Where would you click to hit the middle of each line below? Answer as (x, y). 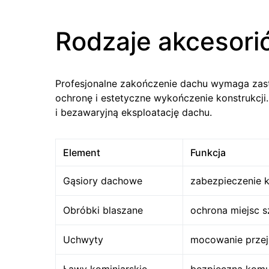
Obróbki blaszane (103, 210)
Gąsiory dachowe (103, 181)
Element (82, 153)
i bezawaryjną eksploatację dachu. (134, 112)
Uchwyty (83, 240)
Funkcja (208, 153)
